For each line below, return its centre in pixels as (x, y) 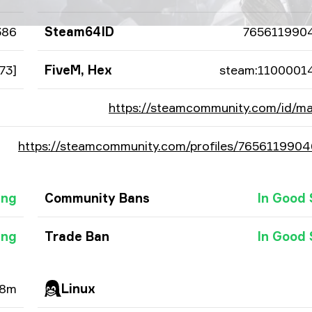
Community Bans (97, 198)
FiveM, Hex (78, 70)
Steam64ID (79, 31)
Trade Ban (77, 236)
